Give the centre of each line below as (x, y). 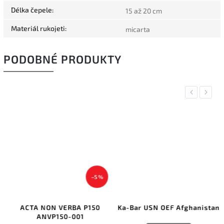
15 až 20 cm (144, 10)
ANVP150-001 (56, 217)
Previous (201, 92)
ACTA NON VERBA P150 (56, 208)
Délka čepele (31, 9)
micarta (138, 29)
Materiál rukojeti (38, 28)
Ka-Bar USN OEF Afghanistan (165, 208)
